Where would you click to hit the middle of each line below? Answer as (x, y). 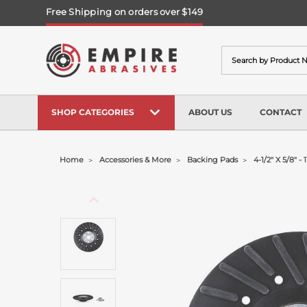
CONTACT (281, 112)
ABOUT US (210, 112)
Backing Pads (213, 160)
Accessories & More (136, 160)
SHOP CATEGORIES (93, 112)
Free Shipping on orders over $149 (125, 11)
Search (238, 53)
